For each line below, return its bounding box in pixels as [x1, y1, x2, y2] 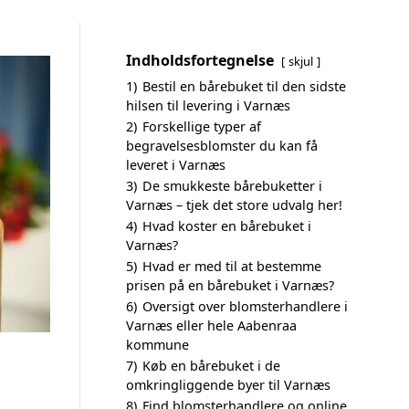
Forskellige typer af [142, 118, 261, 135]
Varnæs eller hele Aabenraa [126, 317, 297, 334]
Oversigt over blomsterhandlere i [142, 298, 348, 315]
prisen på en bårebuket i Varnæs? [126, 277, 334, 294]
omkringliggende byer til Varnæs [126, 376, 330, 393]
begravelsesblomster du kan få [126, 137, 318, 154]
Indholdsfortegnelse [126, 50, 274, 70]
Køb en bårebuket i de [142, 357, 280, 374]
